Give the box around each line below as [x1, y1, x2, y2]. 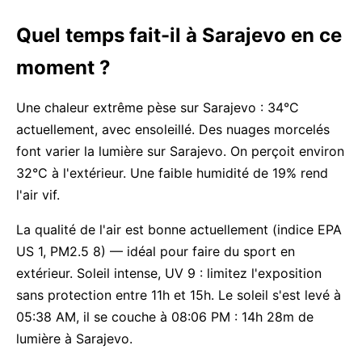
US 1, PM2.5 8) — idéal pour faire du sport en [16, 243, 295, 259]
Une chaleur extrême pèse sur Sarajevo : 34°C [16, 99, 299, 116]
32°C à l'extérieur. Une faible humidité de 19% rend [16, 165, 328, 181]
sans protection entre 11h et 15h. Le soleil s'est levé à [16, 287, 341, 303]
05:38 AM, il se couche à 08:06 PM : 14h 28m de [16, 309, 314, 325]
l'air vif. [16, 187, 60, 203]
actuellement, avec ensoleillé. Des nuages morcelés [16, 121, 330, 137]
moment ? [16, 56, 111, 79]
